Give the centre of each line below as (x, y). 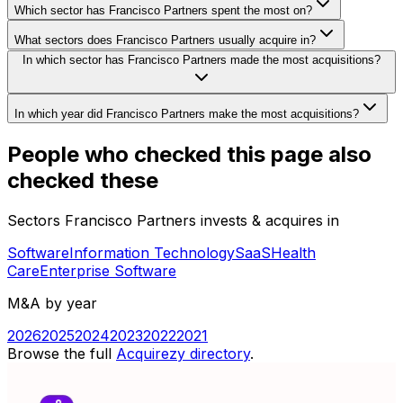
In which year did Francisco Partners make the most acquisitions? (187, 114)
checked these (83, 181)
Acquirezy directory (183, 354)
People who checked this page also (189, 155)
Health (293, 253)
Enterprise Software (108, 271)
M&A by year (52, 304)
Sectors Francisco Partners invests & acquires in (173, 221)
